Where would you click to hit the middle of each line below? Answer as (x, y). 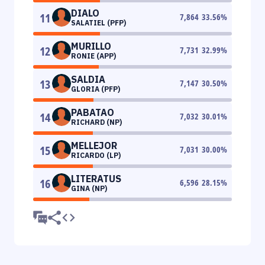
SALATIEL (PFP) (98, 22)
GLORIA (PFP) (96, 89)
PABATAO (93, 112)
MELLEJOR (94, 145)
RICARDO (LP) (96, 155)
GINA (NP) (89, 188)
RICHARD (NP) (96, 122)
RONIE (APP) (93, 56)
